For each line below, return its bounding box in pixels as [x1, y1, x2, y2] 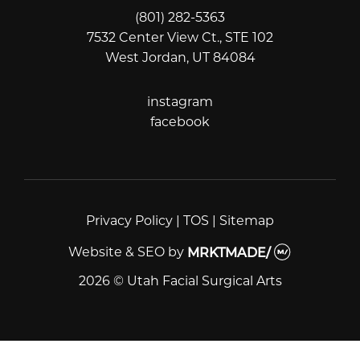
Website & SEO [68, 247, 166, 260]
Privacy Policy [86, 215, 173, 229]
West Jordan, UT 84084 [104, 52, 256, 66]
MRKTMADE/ [187, 247, 275, 260]
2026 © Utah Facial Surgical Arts [78, 275, 282, 288]
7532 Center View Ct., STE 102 [87, 32, 273, 46]
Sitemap [219, 215, 274, 229]
